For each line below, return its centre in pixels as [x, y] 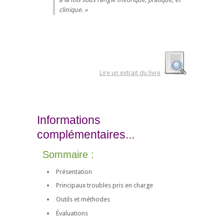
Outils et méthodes [83, 199]
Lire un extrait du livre [130, 73]
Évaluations [72, 213]
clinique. [71, 10]
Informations [69, 120]
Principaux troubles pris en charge [104, 185]
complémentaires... [86, 135]
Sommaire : [68, 155]
